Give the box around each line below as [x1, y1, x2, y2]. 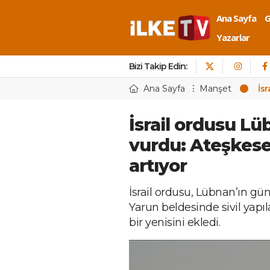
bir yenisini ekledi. [129, 216, 220, 229]
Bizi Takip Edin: [129, 61, 187, 72]
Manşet [199, 83, 231, 94]
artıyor [129, 155, 187, 176]
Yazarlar [216, 31, 250, 43]
